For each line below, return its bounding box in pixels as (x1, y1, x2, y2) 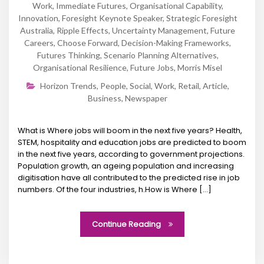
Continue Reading (91, 219, 163, 230)
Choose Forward (57, 38, 118, 48)
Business (88, 93, 121, 104)
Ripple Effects (57, 25, 108, 36)
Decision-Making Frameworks (121, 38, 229, 48)
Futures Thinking (37, 50, 100, 61)
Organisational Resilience (33, 62, 127, 73)
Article (202, 81, 227, 91)
